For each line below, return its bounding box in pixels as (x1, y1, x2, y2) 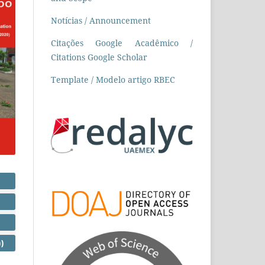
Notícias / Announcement (51, 14, 151, 26)
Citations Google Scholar (51, 51, 147, 63)
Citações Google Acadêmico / (51, 37, 193, 49)
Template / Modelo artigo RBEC (51, 73, 175, 85)
